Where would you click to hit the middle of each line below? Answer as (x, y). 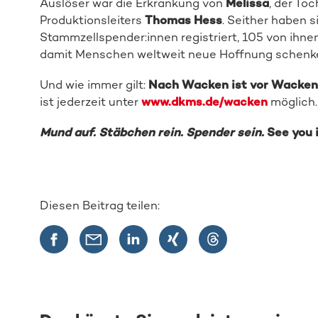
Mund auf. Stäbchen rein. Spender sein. (152, 132)
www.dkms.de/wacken (204, 101)
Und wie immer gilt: (94, 84)
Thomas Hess (183, 20)
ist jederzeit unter (90, 101)
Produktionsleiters (92, 20)
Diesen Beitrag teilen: (99, 205)
